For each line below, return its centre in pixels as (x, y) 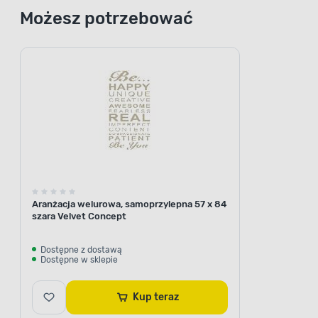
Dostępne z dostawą (81, 250)
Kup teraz (166, 297)
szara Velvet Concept (79, 216)
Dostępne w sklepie (79, 259)
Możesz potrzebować (106, 18)
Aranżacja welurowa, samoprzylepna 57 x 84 (129, 204)
